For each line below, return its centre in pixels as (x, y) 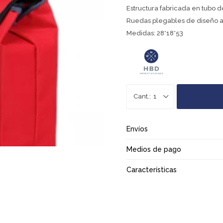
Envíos (137, 129)
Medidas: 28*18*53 (155, 33)
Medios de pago (154, 149)
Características (152, 170)
